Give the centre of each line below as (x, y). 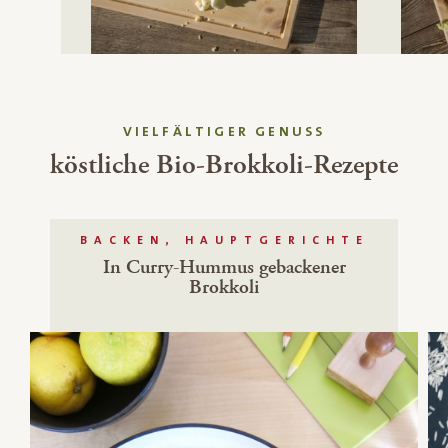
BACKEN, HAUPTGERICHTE (224, 240)
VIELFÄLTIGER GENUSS (224, 131)
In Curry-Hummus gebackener (224, 267)
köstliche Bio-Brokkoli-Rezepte (224, 164)
